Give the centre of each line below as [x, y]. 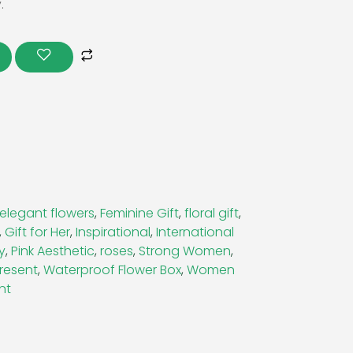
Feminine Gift [139, 213]
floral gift [212, 213]
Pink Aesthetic [53, 251]
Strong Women [185, 251]
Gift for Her [37, 232]
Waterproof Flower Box [112, 269]
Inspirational [113, 232]
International [195, 232]
